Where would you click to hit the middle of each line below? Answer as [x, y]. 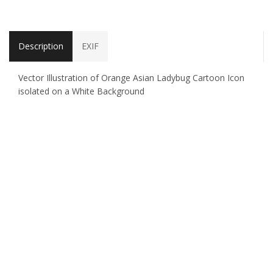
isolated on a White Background [81, 91]
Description [41, 46]
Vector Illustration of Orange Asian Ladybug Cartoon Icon [131, 78]
